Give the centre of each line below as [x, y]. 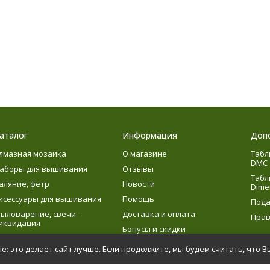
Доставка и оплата [159, 214]
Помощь [138, 199]
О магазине [144, 154]
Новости [138, 184]
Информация [149, 135]
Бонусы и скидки [154, 229]
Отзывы [138, 169]
